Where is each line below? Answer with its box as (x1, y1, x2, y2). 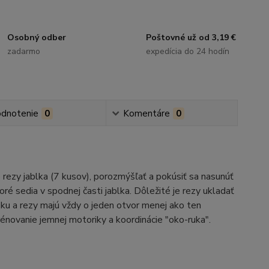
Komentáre (123, 107, 171, 119)
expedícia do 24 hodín (145, 46, 229, 57)
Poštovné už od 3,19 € (145, 32, 236, 43)
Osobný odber (7, 32, 67, 43)
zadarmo (7, 46, 41, 57)
